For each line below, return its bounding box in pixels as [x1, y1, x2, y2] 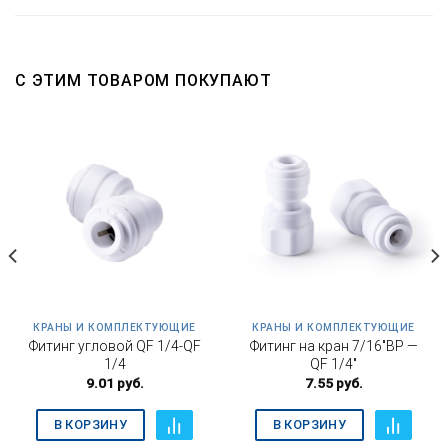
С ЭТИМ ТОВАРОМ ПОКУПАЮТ [15, 70, 272, 90]
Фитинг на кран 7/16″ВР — [249, 338, 418, 355]
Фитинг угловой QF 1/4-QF [28, 338, 201, 355]
